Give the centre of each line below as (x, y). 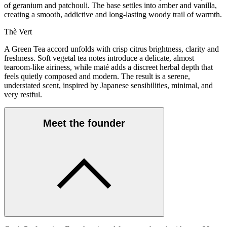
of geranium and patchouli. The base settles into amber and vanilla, (110, 6)
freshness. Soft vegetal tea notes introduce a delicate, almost (99, 58)
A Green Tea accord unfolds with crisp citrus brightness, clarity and (111, 49)
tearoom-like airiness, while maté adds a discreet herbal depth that (108, 67)
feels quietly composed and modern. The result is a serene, (97, 77)
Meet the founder (84, 123)
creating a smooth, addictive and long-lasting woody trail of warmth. (113, 15)
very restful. (23, 95)
